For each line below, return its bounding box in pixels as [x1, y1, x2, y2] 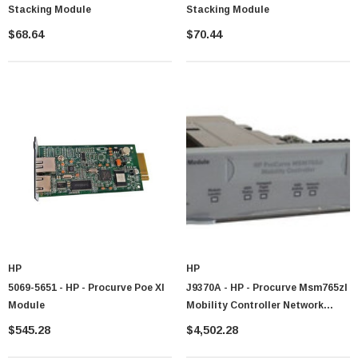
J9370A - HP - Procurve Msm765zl [186, 282, 348, 294]
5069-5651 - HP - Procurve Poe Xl [8, 282, 165, 294]
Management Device [186, 317, 285, 329]
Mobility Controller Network [186, 300, 324, 312]
